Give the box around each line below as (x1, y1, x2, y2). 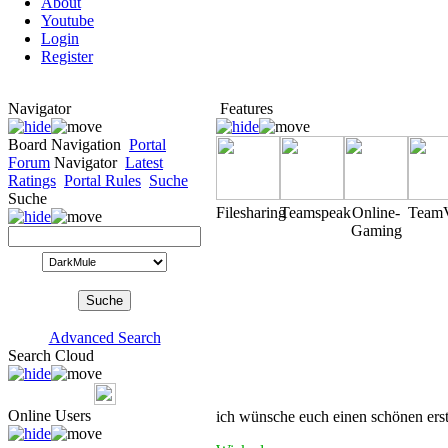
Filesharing (216, 204, 286, 222)
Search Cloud (8, 347, 94, 365)
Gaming (350, 222, 402, 240)
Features (216, 100, 277, 118)
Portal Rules (64, 172, 141, 190)
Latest (125, 154, 163, 172)
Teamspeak (280, 204, 351, 222)
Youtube (41, 12, 94, 30)
